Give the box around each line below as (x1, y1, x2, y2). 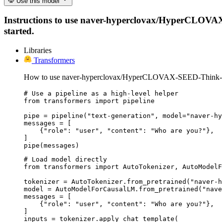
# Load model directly (24, 155, 107, 163)
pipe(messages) (24, 141, 79, 149)
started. (4, 26, 34, 37)
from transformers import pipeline (24, 97, 155, 105)
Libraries (24, 46, 52, 55)
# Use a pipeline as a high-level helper (24, 89, 178, 97)
